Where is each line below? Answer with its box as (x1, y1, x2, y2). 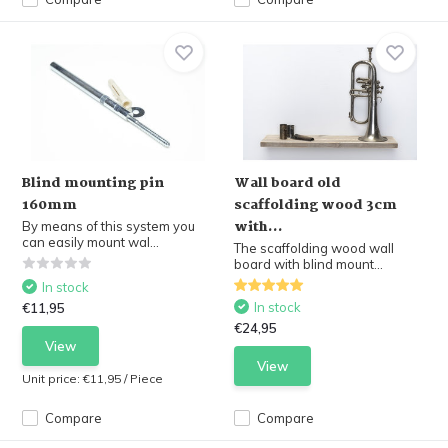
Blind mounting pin (22, 172, 165, 194)
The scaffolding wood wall (234, 240, 394, 256)
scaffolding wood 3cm (234, 194, 397, 216)
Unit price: (22, 371, 84, 386)
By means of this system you (22, 218, 196, 234)
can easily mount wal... (22, 234, 160, 250)
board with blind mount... (234, 256, 383, 272)
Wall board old (234, 172, 341, 194)
